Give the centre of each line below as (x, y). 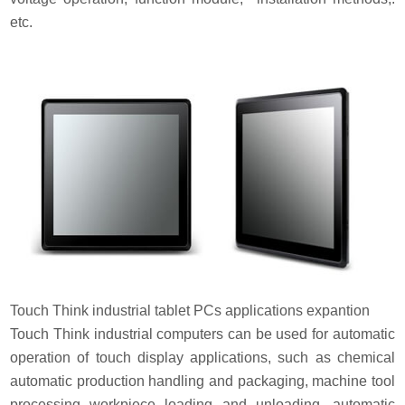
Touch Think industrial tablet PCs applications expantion (190, 310)
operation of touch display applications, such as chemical (202, 357)
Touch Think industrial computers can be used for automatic (202, 334)
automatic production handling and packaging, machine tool (202, 381)
